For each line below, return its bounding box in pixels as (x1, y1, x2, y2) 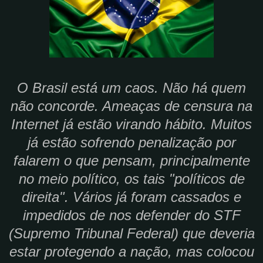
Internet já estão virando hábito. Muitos (11, 116, 252, 132)
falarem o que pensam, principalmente (13, 152, 250, 168)
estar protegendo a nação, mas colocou (9, 243, 254, 259)
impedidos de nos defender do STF (22, 207, 241, 223)
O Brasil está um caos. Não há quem (17, 79, 246, 96)
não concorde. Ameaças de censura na (11, 97, 252, 114)
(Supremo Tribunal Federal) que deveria (8, 225, 255, 241)
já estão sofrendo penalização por (27, 134, 236, 150)
